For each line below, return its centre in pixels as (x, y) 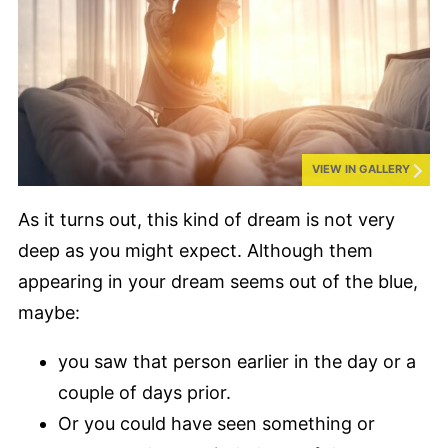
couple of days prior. (147, 392)
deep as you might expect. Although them (195, 250)
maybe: (51, 312)
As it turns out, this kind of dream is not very (206, 219)
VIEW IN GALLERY (361, 169)
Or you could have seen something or (216, 423)
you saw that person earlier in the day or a (237, 361)
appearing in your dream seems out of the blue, (218, 281)
